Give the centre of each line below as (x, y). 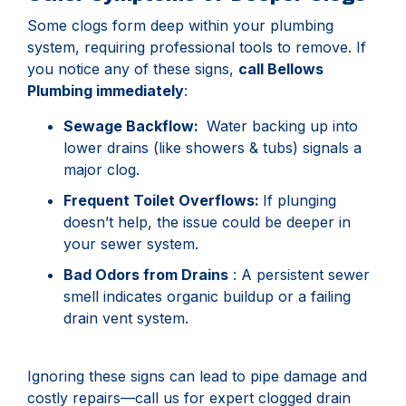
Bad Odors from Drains (146, 274)
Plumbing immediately (106, 91)
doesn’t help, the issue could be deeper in (207, 222)
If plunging (300, 200)
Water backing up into (280, 126)
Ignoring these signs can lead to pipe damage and (197, 376)
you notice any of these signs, (133, 69)
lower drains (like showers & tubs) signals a (213, 147)
